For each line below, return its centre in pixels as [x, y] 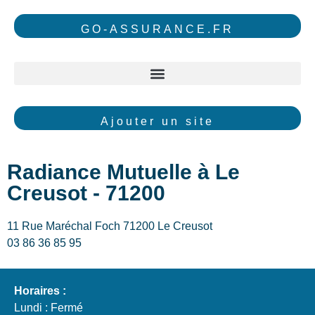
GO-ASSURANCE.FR [157, 29]
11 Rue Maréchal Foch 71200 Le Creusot [111, 226]
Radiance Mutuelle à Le [123, 172]
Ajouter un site [157, 122]
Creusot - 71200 [86, 193]
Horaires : [40, 291]
